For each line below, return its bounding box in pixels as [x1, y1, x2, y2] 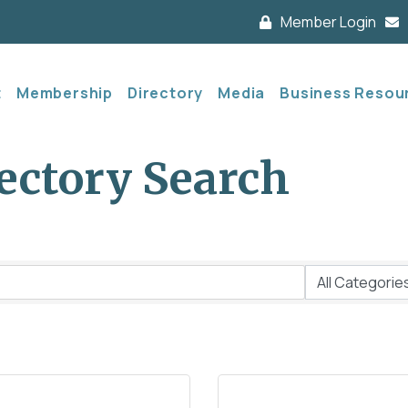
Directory [127, 83, 204, 104]
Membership [15, 83, 113, 104]
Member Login [280, 11, 376, 32]
